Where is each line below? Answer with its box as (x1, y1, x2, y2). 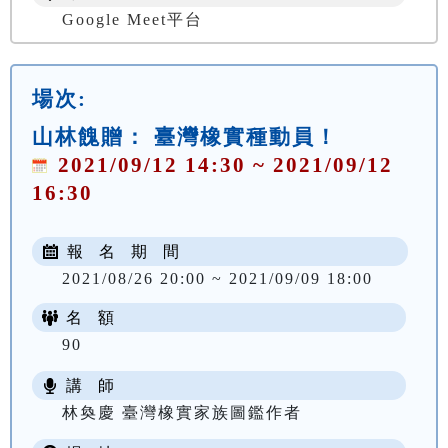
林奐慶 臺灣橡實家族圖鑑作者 (62, 403, 302, 421)
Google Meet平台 (62, 10, 203, 28)
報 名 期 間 (63, 242, 179, 260)
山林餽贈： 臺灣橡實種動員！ (32, 124, 338, 148)
